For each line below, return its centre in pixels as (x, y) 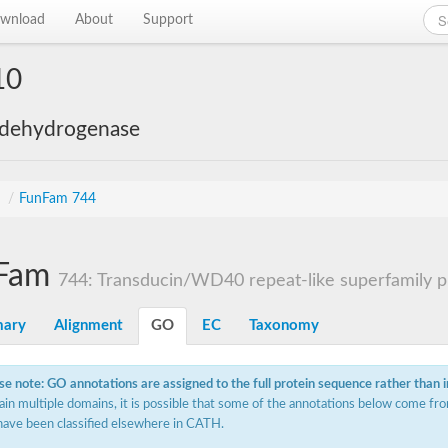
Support (168, 20)
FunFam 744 (57, 199)
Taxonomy (284, 325)
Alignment (88, 325)
